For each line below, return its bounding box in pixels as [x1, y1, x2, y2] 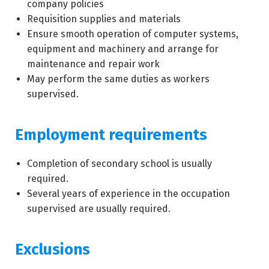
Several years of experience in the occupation [27, 188, 230, 199]
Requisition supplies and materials [27, 13, 181, 25]
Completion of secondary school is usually [27, 158, 212, 169]
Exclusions [15, 240, 90, 259]
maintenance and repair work [27, 58, 160, 70]
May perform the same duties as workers [27, 73, 210, 85]
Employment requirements [15, 125, 207, 144]
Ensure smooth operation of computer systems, [27, 28, 238, 40]
